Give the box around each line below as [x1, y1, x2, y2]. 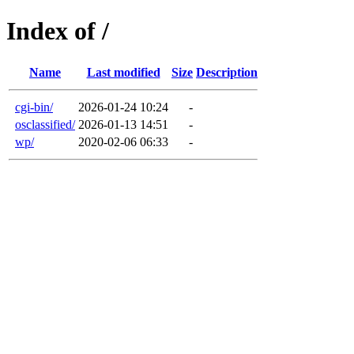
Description [196, 65, 258, 79]
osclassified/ [15, 117, 75, 131]
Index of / [6, 17, 109, 46]
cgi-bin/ [15, 100, 53, 114]
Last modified [86, 65, 160, 79]
